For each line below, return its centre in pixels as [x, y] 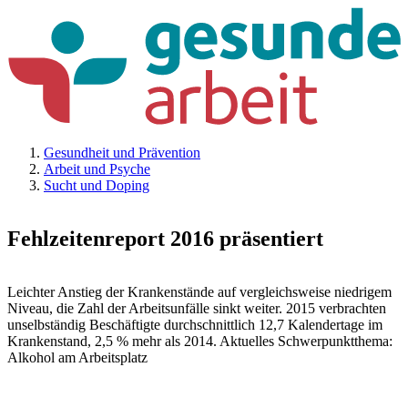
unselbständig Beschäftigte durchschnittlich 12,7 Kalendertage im [195, 325]
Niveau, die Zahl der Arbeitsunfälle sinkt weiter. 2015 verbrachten [197, 309]
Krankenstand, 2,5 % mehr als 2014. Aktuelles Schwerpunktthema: [200, 342]
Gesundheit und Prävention [122, 153]
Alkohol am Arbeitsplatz [77, 358]
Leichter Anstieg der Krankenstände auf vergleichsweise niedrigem [199, 292]
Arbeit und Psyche [97, 169]
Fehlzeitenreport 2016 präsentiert [165, 239]
